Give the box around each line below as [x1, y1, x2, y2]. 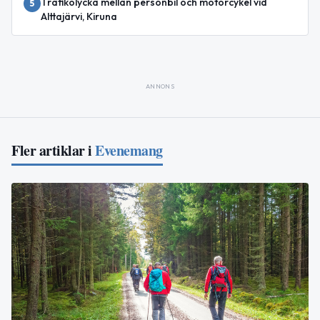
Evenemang [95, 140, 163, 161]
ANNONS [145, 82, 175, 90]
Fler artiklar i [11, 140, 92, 161]
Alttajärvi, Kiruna [41, 10, 117, 23]
